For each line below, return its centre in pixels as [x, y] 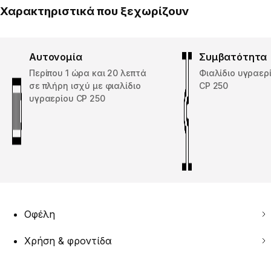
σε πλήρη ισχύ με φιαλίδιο [85, 86]
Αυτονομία [56, 57]
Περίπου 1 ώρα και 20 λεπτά [88, 73]
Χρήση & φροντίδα [68, 241]
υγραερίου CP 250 [67, 99]
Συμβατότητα [233, 57]
